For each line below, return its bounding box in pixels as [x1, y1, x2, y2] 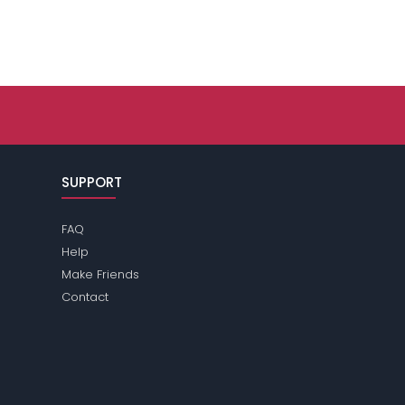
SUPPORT [61, 173, 123, 193]
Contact [61, 288, 109, 306]
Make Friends [61, 266, 140, 284]
